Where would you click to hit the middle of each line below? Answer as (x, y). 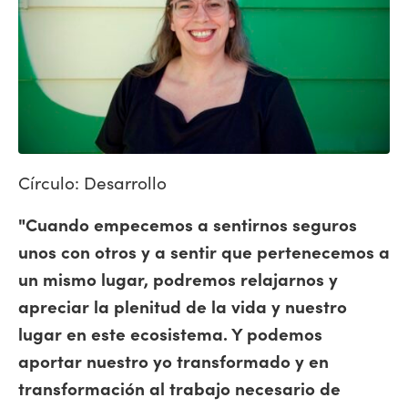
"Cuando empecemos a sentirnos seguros (188, 224)
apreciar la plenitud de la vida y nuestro (183, 306)
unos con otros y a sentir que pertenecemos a (204, 251)
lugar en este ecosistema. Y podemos (170, 333)
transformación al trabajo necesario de (179, 388)
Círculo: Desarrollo (92, 182)
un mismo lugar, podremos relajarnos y (178, 278)
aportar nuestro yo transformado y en (173, 360)
